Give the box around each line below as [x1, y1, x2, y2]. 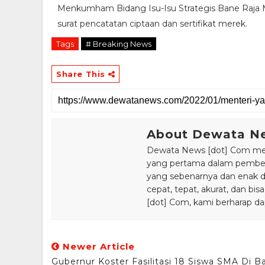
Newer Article [60, 240, 135, 252]
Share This [56, 69, 108, 79]
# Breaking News [86, 38, 151, 49]
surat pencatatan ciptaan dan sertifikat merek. [57, 18, 247, 29]
